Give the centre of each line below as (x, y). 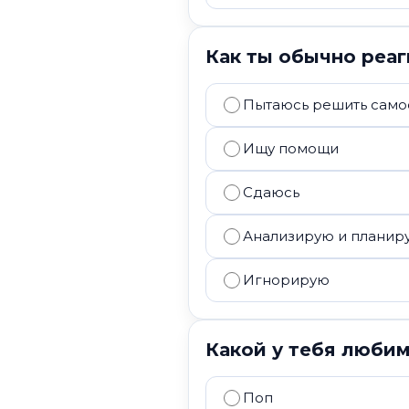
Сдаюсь (271, 192)
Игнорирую (286, 280)
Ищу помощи (291, 148)
